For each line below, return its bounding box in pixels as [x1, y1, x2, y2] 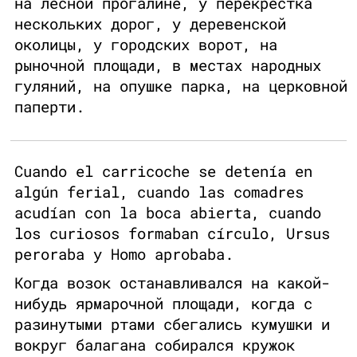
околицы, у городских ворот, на [14, 34, 277, 55]
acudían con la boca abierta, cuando [14, 202, 321, 223]
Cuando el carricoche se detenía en [14, 161, 312, 182]
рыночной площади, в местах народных [14, 55, 321, 76]
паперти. [14, 96, 84, 117]
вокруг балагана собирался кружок [14, 335, 295, 355]
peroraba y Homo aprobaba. [14, 244, 233, 265]
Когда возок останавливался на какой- [14, 273, 330, 293]
